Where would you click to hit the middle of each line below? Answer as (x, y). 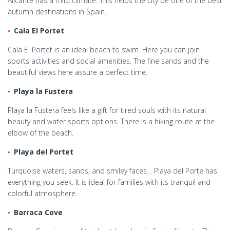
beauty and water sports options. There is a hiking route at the (111, 122)
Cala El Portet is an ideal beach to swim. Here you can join (104, 50)
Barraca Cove (38, 213)
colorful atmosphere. (42, 194)
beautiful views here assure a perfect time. (78, 72)
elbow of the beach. (41, 133)
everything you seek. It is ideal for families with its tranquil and (109, 182)
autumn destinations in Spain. (57, 12)
